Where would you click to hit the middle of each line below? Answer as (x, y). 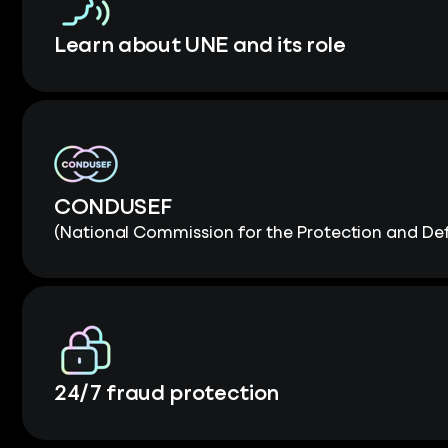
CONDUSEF (113, 208)
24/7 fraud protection (166, 394)
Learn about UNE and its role (200, 46)
